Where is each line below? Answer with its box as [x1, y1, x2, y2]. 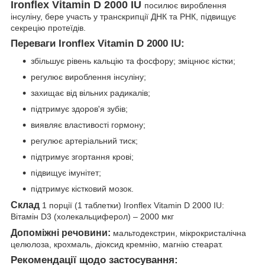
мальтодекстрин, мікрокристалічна [111, 228, 246, 238]
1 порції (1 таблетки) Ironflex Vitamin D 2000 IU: [42, 201, 224, 211]
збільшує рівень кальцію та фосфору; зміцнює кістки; [31, 56, 235, 66]
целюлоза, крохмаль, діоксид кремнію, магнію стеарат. [11, 240, 223, 250]
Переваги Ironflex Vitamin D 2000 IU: [11, 37, 185, 49]
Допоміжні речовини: [11, 228, 111, 238]
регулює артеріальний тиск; [31, 136, 138, 146]
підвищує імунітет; [31, 168, 101, 178]
